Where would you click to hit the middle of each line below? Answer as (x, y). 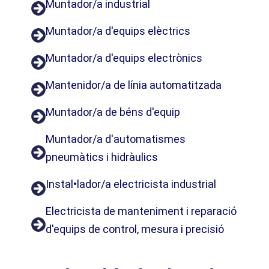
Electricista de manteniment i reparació (141, 211)
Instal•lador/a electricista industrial (131, 184)
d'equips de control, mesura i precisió (135, 229)
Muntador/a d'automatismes (116, 139)
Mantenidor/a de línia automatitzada (134, 85)
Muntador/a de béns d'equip (113, 112)
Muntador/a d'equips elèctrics (118, 31)
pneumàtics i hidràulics (102, 157)
